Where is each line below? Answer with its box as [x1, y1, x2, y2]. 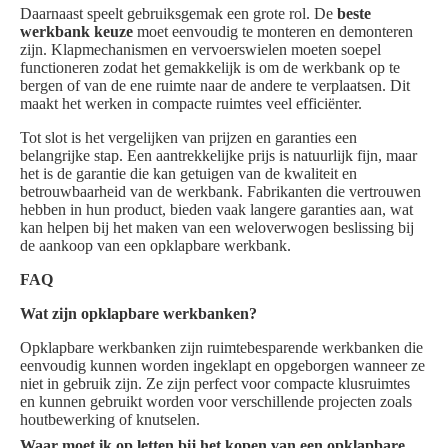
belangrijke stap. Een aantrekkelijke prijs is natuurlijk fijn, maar [20, 147, 417, 165]
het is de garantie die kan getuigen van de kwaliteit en [20, 165, 357, 183]
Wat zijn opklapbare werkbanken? [20, 305, 257, 323]
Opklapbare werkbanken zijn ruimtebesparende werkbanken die [20, 339, 423, 357]
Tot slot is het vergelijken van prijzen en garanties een [20, 129, 357, 147]
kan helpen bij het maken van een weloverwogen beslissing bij [20, 219, 414, 237]
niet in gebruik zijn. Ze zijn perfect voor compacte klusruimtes [20, 375, 410, 393]
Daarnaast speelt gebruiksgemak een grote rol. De [20, 5, 337, 23]
